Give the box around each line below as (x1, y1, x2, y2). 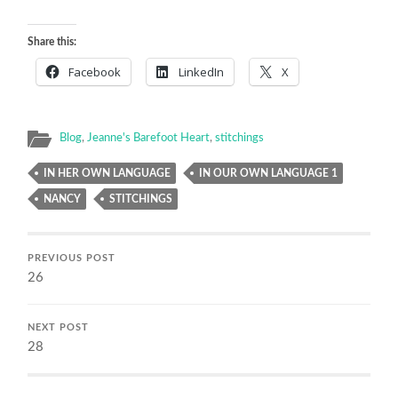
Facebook (68, 63, 122, 80)
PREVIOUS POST (28, 253, 116, 263)
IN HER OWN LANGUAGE (44, 167, 171, 179)
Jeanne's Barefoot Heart (87, 131, 211, 143)
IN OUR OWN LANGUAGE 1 (199, 167, 338, 179)
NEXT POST (28, 322, 90, 332)
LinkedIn (179, 63, 225, 80)
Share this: (28, 36, 77, 47)
